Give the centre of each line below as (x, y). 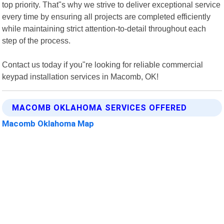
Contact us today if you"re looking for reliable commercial (103, 64)
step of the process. (36, 40)
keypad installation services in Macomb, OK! (80, 76)
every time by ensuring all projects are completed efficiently (106, 16)
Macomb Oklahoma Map (48, 123)
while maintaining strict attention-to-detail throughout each (104, 28)
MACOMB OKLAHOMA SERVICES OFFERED (100, 107)
